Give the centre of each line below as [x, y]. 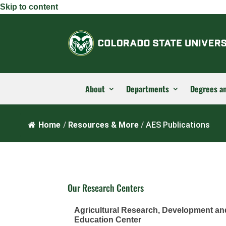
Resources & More [104, 125]
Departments [148, 89]
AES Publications [178, 125]
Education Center [108, 220]
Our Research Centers [106, 188]
